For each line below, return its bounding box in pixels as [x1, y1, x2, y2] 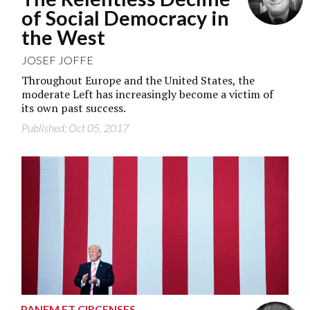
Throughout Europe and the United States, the [21, 73, 255, 88]
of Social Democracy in [21, 6, 230, 30]
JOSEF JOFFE [21, 53, 94, 66]
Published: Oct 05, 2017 [21, 121, 129, 134]
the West [21, 26, 106, 49]
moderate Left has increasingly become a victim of [21, 86, 274, 102]
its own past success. [21, 100, 127, 116]
